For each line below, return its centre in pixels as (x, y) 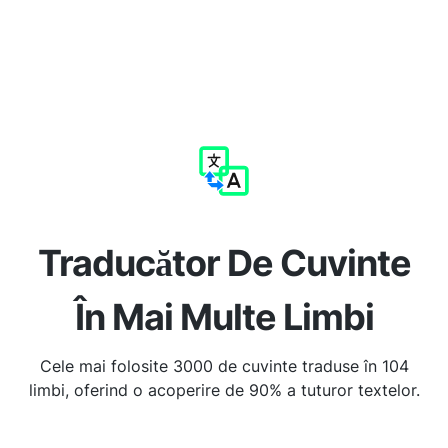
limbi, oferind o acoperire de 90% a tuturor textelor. (224, 390)
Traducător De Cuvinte (224, 263)
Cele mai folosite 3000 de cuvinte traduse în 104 (224, 366)
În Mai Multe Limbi (224, 317)
